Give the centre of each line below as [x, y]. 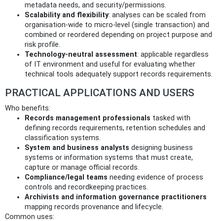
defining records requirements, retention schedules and [115, 128]
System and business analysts [77, 147]
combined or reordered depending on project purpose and [118, 35]
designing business [161, 147]
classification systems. [63, 138]
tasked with [170, 118]
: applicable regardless [173, 54]
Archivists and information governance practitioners [116, 197]
